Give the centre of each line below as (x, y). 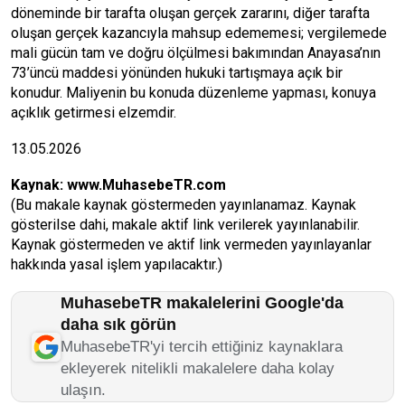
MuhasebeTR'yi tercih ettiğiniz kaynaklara (202, 347)
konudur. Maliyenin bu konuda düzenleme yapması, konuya (193, 93)
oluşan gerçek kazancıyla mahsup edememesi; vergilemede (199, 33)
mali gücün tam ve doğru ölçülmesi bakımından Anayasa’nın (196, 53)
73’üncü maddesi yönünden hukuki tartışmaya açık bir (177, 73)
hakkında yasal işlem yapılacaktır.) (117, 264)
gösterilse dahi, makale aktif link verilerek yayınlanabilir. (185, 225)
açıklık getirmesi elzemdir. (94, 113)
